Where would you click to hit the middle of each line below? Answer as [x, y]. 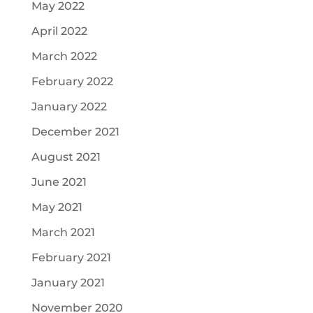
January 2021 [68, 283]
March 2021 [63, 232]
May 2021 [57, 207]
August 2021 [66, 157]
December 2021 [75, 132]
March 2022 [64, 56]
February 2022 [72, 81]
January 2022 [69, 107]
